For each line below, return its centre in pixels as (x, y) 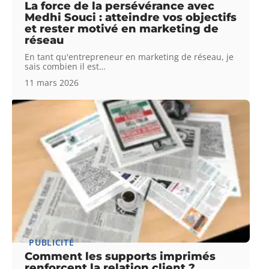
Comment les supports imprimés (120, 256)
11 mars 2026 (52, 82)
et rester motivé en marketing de (122, 29)
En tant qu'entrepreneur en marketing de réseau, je (129, 56)
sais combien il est (62, 66)
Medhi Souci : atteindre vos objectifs (131, 17)
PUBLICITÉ (52, 242)
